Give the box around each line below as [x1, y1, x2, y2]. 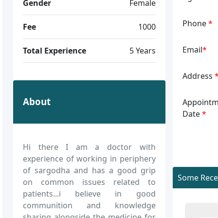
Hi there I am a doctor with [23, 141, 156, 152]
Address [182, 70, 215, 81]
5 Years [129, 45, 156, 56]
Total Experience [23, 45, 87, 56]
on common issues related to [23, 176, 156, 187]
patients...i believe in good [23, 188, 156, 199]
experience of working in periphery [23, 153, 156, 164]
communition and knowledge [23, 200, 156, 211]
